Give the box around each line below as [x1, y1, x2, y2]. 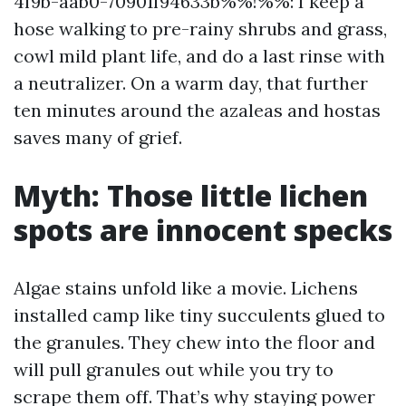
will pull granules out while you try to [14, 358, 333, 381]
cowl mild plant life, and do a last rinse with [14, 44, 385, 67]
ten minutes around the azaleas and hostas [14, 99, 381, 121]
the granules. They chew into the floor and [14, 331, 375, 353]
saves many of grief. [14, 126, 182, 149]
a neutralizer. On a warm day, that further [14, 72, 368, 94]
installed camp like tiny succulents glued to [14, 304, 385, 326]
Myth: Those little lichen [14, 176, 368, 215]
